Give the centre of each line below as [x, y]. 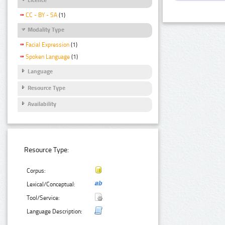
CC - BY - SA [41, 15]
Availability [42, 104]
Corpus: [36, 171]
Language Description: [55, 211]
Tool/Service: [43, 198]
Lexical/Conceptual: [51, 184]
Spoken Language [48, 57]
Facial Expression [47, 45]
